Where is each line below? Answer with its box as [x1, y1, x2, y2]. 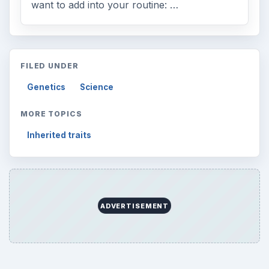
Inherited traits [27, 130, 92, 141]
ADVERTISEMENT [100, 201, 169, 210]
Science [80, 82, 114, 92]
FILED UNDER [20, 61, 79, 70]
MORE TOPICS [20, 109, 83, 118]
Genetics [27, 82, 66, 92]
